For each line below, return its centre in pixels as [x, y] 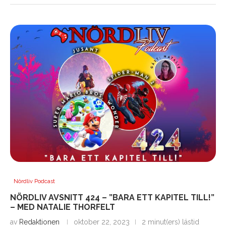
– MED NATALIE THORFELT [63, 207]
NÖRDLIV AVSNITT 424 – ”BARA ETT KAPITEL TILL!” [112, 198]
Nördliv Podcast [34, 182]
